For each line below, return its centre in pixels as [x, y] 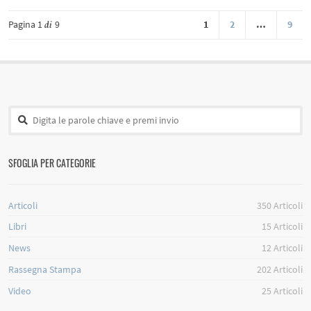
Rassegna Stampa [45, 270]
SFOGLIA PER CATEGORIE [52, 162]
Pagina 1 [27, 24]
